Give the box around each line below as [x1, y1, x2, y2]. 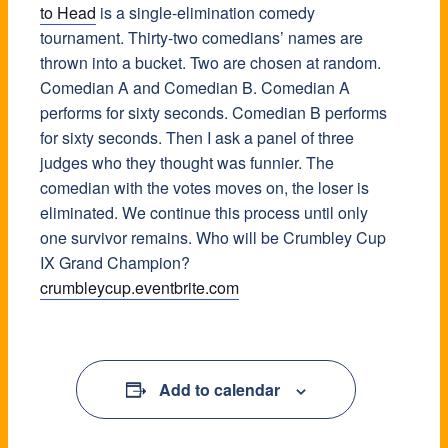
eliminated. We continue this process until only [40, 201, 368, 225]
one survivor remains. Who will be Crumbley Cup [40, 226, 386, 250]
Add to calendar [159, 378, 280, 402]
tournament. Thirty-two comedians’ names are [40, 26, 363, 50]
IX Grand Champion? [40, 251, 190, 275]
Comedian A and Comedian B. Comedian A [40, 76, 350, 100]
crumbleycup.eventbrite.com [40, 276, 239, 300]
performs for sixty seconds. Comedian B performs [40, 101, 387, 125]
